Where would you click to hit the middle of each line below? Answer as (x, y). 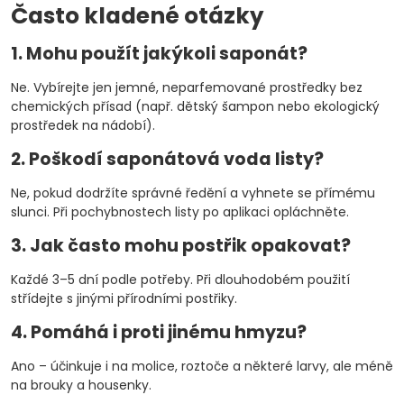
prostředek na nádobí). (83, 125)
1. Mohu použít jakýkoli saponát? (159, 54)
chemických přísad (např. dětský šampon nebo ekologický (195, 106)
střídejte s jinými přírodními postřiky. (124, 298)
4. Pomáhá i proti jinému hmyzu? (159, 332)
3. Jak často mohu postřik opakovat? (181, 246)
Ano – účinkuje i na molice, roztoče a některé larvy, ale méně (202, 366)
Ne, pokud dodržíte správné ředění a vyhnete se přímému (193, 193)
